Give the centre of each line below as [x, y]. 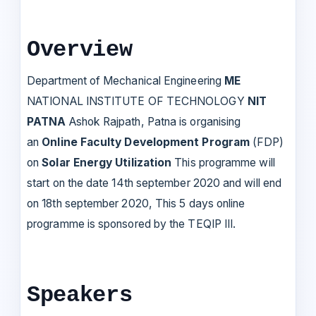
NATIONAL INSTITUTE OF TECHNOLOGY [136, 101]
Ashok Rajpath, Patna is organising [153, 121]
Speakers [80, 295]
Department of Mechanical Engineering [126, 80]
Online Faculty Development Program [147, 142]
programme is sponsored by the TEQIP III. [132, 224]
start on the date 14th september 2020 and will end [154, 183]
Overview [80, 49]
